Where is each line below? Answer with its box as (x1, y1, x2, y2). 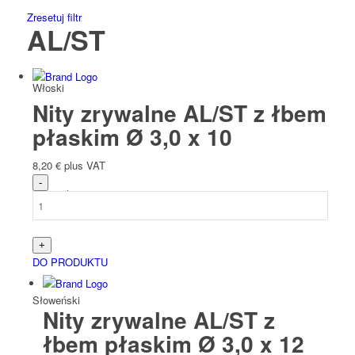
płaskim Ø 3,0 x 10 (32, 120, 232, 154)
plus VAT (63, 158, 105, 174)
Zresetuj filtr (26, 10, 82, 25)
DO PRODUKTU (32, 254, 108, 270)
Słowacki (32, 185, 74, 201)
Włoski (32, 79, 64, 95)
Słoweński (32, 292, 80, 307)
